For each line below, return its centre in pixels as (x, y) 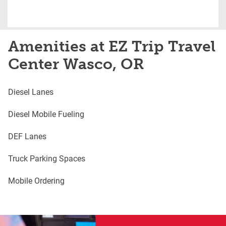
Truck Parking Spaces (47, 158)
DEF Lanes (27, 136)
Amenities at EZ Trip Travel (112, 46)
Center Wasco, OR (76, 64)
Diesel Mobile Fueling (46, 114)
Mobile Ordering (36, 180)
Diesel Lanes (31, 91)
